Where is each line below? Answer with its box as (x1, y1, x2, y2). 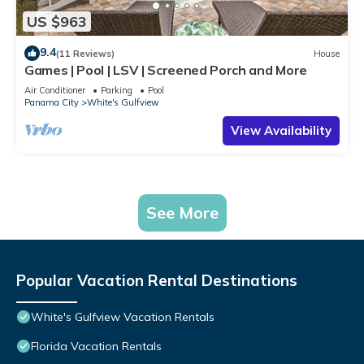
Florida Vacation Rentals (31, 339, 162, 354)
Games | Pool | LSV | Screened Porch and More (24, 62, 307, 79)
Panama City (24, 97, 79, 109)
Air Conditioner (24, 84, 85, 97)
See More (145, 202, 219, 223)
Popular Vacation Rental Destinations (16, 271, 297, 291)
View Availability (231, 123, 331, 139)
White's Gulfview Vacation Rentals (31, 310, 214, 325)
